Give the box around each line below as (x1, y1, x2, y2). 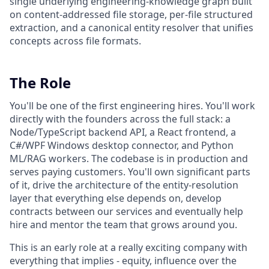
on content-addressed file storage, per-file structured (10, 7, 253, 21)
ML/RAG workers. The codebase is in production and (10, 151, 248, 165)
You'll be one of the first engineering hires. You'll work (10, 98, 255, 112)
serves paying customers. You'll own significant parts (10, 165, 250, 178)
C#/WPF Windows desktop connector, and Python (10, 138, 234, 152)
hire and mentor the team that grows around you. (10, 217, 237, 231)
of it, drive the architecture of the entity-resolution (10, 178, 238, 192)
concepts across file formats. (10, 34, 141, 47)
